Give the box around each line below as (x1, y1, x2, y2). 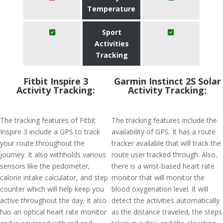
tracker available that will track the (111, 138, 221, 148)
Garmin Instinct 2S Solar (113, 75, 221, 87)
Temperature (87, 4, 136, 13)
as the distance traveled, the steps (111, 207, 222, 217)
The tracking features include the (111, 115, 217, 125)
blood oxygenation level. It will (111, 184, 208, 194)
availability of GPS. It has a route (111, 127, 216, 136)
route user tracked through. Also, (111, 150, 218, 159)
